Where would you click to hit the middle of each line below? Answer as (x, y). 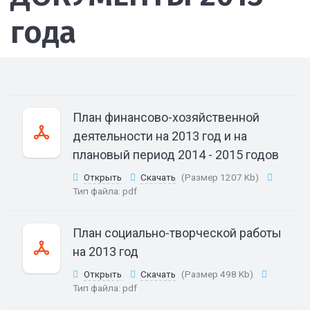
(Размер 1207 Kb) (220, 177)
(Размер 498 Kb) (217, 274)
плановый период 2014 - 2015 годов (176, 155)
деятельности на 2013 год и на (160, 136)
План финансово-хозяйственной (166, 117)
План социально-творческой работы (177, 233)
